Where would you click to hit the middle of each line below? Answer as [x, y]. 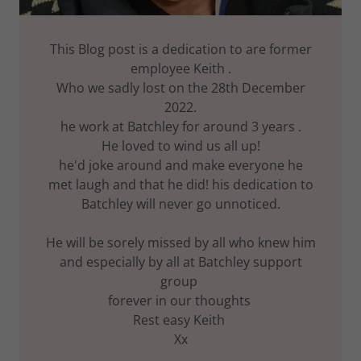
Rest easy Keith [180, 320]
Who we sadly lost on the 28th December [180, 88]
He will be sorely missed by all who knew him [180, 243]
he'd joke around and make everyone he [180, 166]
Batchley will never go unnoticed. [180, 204]
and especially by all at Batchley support [180, 262]
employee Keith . [180, 69]
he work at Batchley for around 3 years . [180, 127]
